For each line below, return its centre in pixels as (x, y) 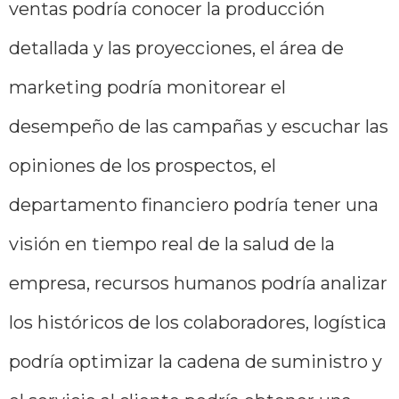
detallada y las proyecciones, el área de (176, 48)
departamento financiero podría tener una (194, 204)
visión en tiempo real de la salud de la (172, 244)
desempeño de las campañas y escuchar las (199, 126)
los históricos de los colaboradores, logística (198, 322)
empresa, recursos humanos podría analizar (198, 283)
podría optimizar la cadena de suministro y (195, 361)
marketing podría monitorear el (147, 87)
